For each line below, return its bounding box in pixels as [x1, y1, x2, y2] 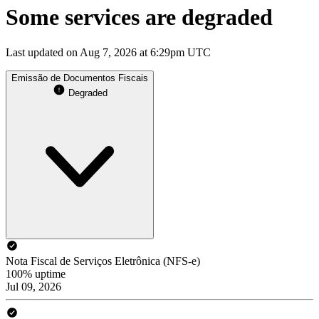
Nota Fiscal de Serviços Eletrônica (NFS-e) [6, 254, 200, 267]
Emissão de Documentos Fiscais [11, 72, 148, 83]
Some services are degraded [6, 4, 273, 31]
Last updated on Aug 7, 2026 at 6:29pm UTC [6, 46, 211, 58]
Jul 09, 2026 [6, 280, 61, 293]
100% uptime [6, 267, 66, 280]
